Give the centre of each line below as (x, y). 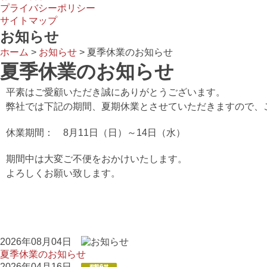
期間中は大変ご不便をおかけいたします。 (97, 159)
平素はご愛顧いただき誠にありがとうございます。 (116, 92)
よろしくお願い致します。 (63, 173)
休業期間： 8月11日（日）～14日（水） (96, 133)
